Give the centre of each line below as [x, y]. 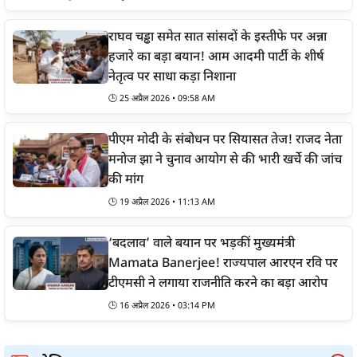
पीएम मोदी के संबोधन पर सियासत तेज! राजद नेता [225, 141]
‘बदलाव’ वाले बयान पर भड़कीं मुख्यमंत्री [202, 245]
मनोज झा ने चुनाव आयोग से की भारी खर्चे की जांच [225, 161]
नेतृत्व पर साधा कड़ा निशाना [172, 77]
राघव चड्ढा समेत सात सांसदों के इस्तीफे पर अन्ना [218, 37]
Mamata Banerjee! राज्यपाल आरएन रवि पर [223, 265]
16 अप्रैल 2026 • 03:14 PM [167, 306]
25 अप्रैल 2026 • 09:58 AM [167, 99]
